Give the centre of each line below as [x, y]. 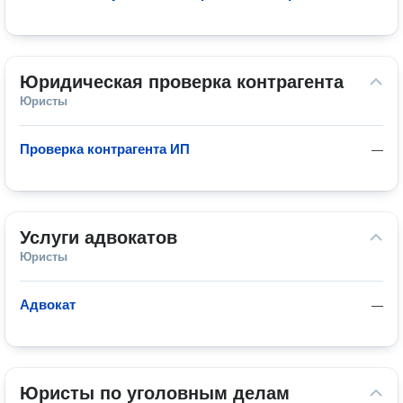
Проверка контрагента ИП [105, 149]
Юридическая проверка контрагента [182, 82]
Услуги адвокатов [99, 237]
